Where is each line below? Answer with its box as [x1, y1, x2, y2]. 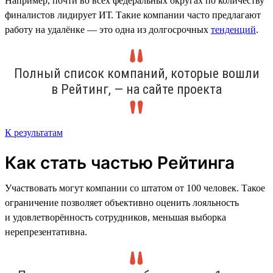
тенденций [211, 24, 256, 35]
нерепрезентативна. [5, 226, 87, 237]
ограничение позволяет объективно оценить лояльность [5, 197, 239, 208]
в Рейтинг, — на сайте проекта [51, 81, 222, 97]
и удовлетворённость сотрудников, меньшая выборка [5, 211, 226, 222]
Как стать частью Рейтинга [5, 152, 235, 173]
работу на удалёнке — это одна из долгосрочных [5, 24, 211, 35]
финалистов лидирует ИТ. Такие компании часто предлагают [5, 9, 261, 20]
